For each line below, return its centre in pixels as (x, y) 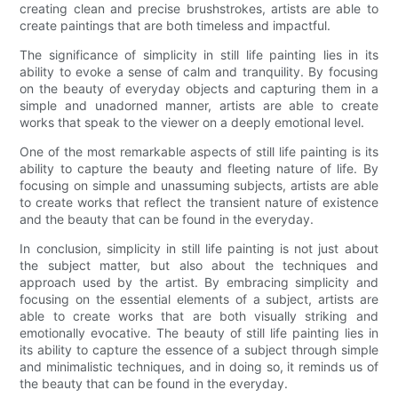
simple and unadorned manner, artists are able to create (199, 105)
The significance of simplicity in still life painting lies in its (199, 54)
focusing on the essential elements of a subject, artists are (199, 298)
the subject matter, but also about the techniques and (199, 265)
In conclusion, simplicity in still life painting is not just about (199, 248)
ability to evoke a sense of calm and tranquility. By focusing (199, 71)
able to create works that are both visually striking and (199, 315)
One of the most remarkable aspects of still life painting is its (199, 151)
